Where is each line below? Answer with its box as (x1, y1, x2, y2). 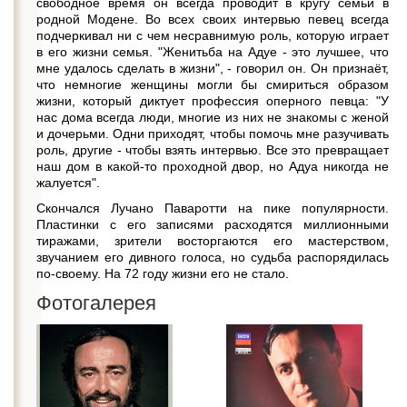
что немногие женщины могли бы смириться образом (36, 77, 389, 92)
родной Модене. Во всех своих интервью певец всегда (36, 12, 389, 26)
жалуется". (36, 175, 100, 190)
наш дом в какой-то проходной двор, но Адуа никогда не (36, 159, 389, 174)
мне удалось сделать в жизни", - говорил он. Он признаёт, (36, 61, 389, 75)
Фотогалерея (36, 292, 156, 314)
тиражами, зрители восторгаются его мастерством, (36, 233, 389, 248)
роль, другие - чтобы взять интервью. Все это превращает (36, 143, 389, 157)
